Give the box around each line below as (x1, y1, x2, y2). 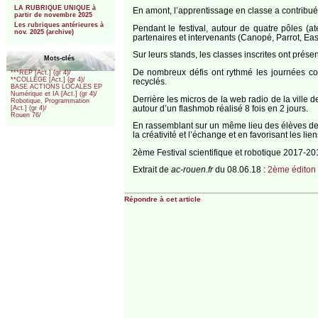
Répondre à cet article (124, 195, 201, 204)
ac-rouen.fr (170, 165, 213, 175)
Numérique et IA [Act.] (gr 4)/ (11, 90, 98, 98)
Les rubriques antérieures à (13, 21, 104, 29)
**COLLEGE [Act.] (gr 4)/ (11, 76, 86, 84)
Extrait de (132, 165, 171, 175)
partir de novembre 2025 (13, 11, 92, 18)
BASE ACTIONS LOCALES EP (11, 83, 103, 91)
